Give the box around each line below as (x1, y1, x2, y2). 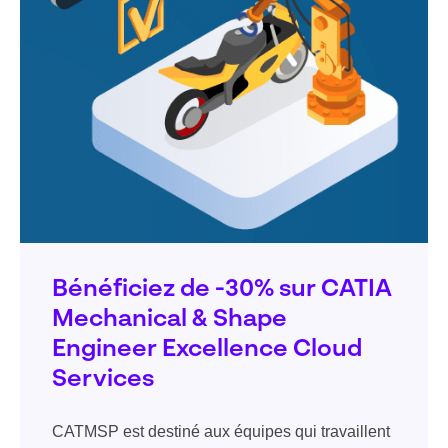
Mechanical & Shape (52, 308, 287, 333)
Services (52, 368, 154, 393)
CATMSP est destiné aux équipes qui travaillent (52, 423, 390, 441)
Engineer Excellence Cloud (52, 338, 362, 363)
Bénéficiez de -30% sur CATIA (52, 278, 392, 303)
